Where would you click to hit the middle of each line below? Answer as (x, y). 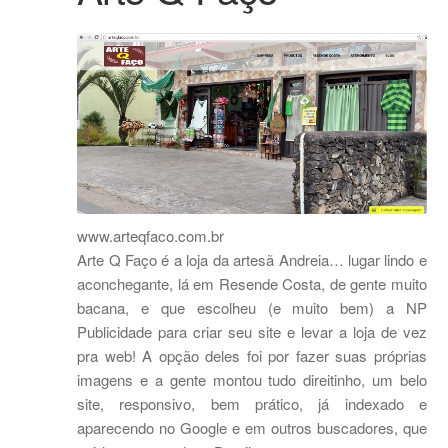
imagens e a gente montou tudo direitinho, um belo (252, 380)
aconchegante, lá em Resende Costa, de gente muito (252, 284)
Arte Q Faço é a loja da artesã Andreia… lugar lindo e (252, 260)
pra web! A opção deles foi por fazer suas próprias (252, 356)
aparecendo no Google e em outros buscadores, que (252, 428)
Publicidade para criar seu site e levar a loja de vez (252, 332)
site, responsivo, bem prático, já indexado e (252, 404)
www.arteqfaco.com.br (151, 236)
